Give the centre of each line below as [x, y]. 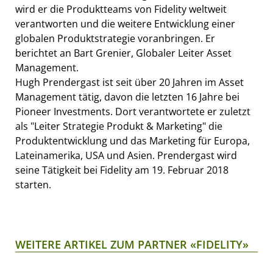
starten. [33, 184]
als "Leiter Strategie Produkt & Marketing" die [119, 126]
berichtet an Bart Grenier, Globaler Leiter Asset [123, 53]
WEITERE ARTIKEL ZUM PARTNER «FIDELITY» [132, 244]
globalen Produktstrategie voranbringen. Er [115, 38]
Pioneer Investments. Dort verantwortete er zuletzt [133, 111]
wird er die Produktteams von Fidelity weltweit [121, 9]
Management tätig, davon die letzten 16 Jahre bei [127, 97]
